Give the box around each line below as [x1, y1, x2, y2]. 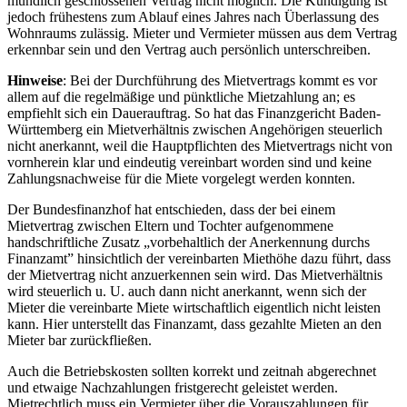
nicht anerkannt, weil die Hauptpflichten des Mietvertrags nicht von [7, 138, 392, 154]
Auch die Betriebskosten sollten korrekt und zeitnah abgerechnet [7, 363, 376, 380]
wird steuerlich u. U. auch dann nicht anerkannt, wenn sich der [7, 283, 366, 300]
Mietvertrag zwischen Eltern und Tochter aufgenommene [7, 218, 333, 234]
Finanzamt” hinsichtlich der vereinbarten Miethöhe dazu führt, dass [7, 251, 391, 267]
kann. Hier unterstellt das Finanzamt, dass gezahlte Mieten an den [7, 316, 382, 333]
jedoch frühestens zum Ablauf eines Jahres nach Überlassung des [7, 9, 379, 25]
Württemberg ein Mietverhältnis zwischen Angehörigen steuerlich [7, 122, 382, 138]
